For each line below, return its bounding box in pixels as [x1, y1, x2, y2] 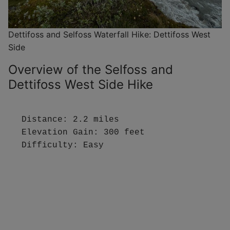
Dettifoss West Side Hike [8, 77, 153, 92]
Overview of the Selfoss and [8, 62, 173, 78]
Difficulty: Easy [21, 140, 104, 150]
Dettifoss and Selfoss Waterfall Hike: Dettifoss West [8, 29, 210, 40]
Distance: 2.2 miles [21, 114, 119, 124]
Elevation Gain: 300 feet [21, 127, 145, 137]
